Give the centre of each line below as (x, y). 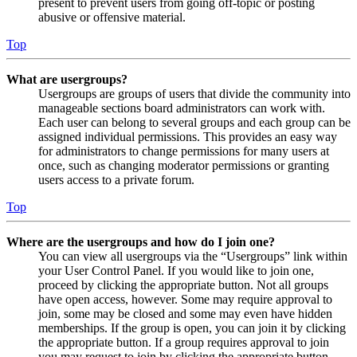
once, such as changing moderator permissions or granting (184, 165)
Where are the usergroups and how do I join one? (141, 241)
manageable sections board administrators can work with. (182, 108)
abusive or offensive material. (112, 17)
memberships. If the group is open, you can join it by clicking (192, 328)
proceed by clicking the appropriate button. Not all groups (183, 284)
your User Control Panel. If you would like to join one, (176, 270)
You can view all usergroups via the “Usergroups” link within (193, 256)
